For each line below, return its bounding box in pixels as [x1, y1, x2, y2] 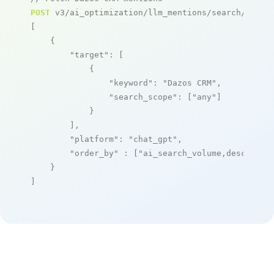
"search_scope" [109, 92, 177, 102]
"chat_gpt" [128, 134, 177, 144]
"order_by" [70, 148, 119, 158]
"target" [70, 50, 109, 59]
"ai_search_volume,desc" [138, 148, 251, 158]
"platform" [70, 134, 119, 144]
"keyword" [109, 78, 153, 87]
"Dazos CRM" [163, 78, 217, 87]
